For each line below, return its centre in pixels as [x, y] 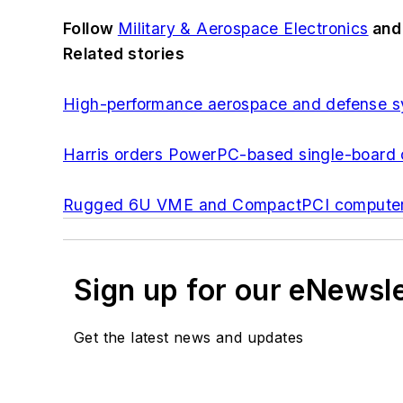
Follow [90, 29]
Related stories [124, 54]
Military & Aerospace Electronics [243, 29]
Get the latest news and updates [189, 338]
